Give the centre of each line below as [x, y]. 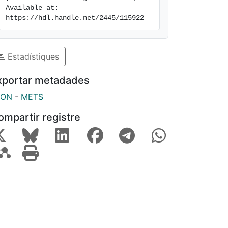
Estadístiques [32, 56]
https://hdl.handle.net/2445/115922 [75, 18]
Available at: [32, 8]
